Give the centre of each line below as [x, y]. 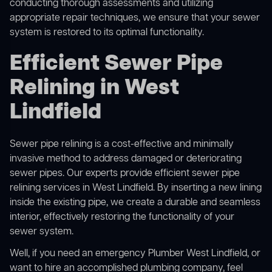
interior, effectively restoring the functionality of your [122, 218]
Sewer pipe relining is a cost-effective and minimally [122, 145]
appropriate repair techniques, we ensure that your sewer [135, 19]
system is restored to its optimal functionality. [107, 33]
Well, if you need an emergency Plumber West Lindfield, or [135, 254]
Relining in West [94, 89]
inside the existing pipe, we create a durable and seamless [135, 203]
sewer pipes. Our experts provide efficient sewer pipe [125, 174]
